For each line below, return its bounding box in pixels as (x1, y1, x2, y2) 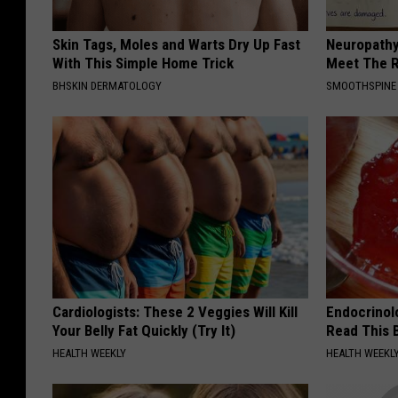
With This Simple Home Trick (52, 53, 234, 72)
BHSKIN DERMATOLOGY (52, 78, 162, 92)
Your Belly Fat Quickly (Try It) (52, 321, 235, 339)
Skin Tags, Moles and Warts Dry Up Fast (52, 35, 300, 53)
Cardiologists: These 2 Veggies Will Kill (52, 302, 298, 321)
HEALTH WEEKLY (52, 346, 126, 360)
